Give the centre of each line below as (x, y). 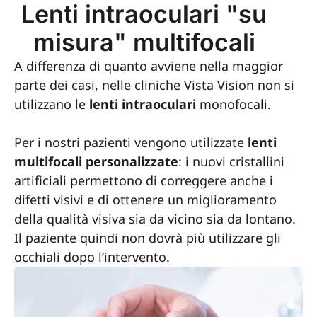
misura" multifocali (144, 42)
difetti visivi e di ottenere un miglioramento (145, 200)
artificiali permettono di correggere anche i (144, 181)
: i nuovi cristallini (231, 162)
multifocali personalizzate (96, 162)
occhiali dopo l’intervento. (92, 257)
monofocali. (234, 104)
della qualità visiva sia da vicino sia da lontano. (155, 219)
